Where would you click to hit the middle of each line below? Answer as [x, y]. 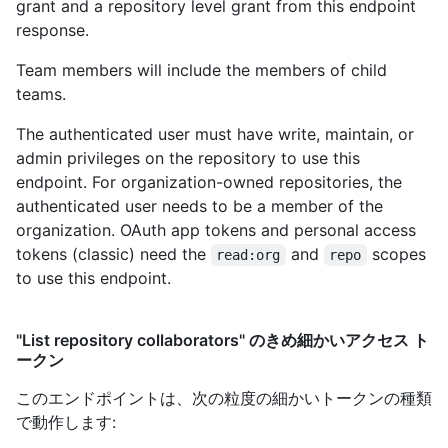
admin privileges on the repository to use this [188, 158]
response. [52, 30]
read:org [248, 255]
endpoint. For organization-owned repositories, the [209, 182]
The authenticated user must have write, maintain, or [215, 134]
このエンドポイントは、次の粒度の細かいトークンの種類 [224, 398]
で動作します [64, 422]
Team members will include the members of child [201, 70]
